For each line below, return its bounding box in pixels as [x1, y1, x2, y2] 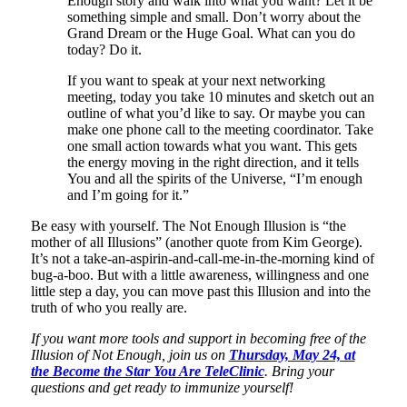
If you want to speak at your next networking [66, 72, 325, 88]
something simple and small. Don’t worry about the [66, 8, 361, 25]
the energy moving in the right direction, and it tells [66, 154, 359, 170]
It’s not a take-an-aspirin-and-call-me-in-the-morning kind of [30, 250, 374, 266]
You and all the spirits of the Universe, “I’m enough [66, 170, 362, 186]
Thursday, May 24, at [228, 346, 355, 362]
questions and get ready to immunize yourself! [30, 379, 293, 395]
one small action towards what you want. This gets [66, 137, 357, 154]
